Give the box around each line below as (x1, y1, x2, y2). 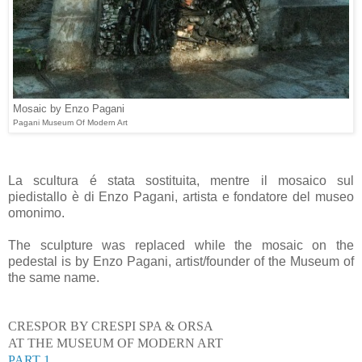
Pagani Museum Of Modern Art (13, 118, 128, 128)
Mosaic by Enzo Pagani (13, 103, 124, 116)
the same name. (8, 271, 99, 285)
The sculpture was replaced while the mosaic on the (8, 238, 354, 253)
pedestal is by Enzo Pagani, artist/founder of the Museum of (8, 255, 354, 269)
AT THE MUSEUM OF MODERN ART (8, 336, 223, 351)
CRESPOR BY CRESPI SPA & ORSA (8, 319, 213, 334)
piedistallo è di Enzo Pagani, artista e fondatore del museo (8, 190, 354, 204)
